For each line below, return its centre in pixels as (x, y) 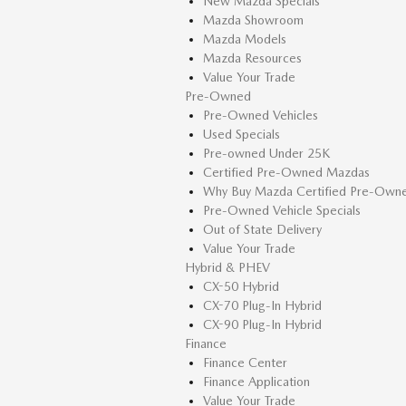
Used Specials (242, 134)
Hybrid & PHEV (227, 267)
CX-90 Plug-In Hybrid (262, 324)
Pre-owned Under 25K (266, 153)
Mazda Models (245, 39)
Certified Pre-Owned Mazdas (286, 172)
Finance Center (245, 362)
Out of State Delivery (262, 229)
